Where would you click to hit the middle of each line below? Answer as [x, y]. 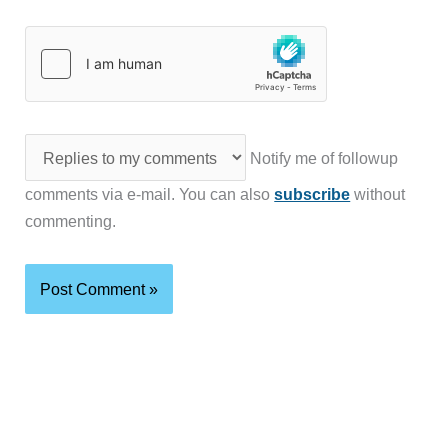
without [378, 193]
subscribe [312, 193]
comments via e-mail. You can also [150, 193]
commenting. [71, 220]
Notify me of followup [321, 157]
